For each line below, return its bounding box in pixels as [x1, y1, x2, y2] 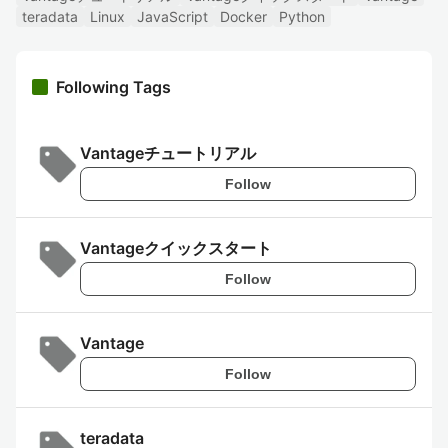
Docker [220, 8, 267, 25]
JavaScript [137, 8, 208, 25]
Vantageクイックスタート [80, 238, 272, 258]
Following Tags [56, 77, 171, 97]
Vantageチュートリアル [80, 143, 256, 163]
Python [279, 8, 325, 25]
